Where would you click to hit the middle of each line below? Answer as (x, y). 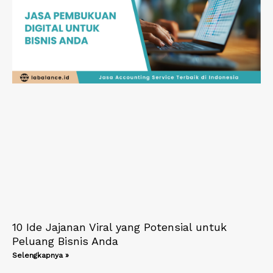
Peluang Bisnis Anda (65, 241)
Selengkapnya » (41, 256)
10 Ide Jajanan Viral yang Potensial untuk (119, 227)
